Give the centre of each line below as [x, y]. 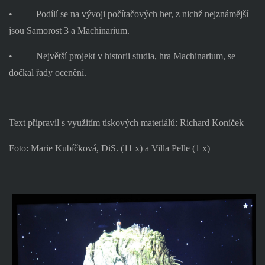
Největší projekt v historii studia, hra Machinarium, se [135, 56]
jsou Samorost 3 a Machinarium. [69, 31]
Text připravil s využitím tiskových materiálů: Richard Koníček [126, 123]
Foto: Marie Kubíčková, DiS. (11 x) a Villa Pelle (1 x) [109, 148]
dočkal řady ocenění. [47, 72]
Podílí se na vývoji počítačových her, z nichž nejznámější [142, 14]
